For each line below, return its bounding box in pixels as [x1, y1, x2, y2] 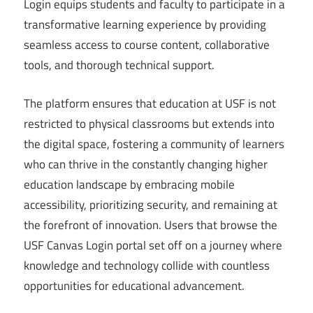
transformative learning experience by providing [24, 15, 266, 34]
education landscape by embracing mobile [24, 175, 235, 194]
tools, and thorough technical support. [24, 56, 214, 75]
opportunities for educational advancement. [24, 276, 245, 295]
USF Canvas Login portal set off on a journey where [24, 235, 282, 254]
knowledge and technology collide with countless [24, 256, 270, 275]
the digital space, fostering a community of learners [24, 134, 284, 153]
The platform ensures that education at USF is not [24, 94, 276, 112]
